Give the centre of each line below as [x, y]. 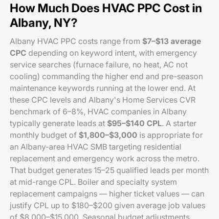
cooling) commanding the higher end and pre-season [106, 76]
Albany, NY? [44, 23]
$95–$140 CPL [134, 123]
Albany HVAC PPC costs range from [76, 41]
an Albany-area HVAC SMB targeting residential [96, 147]
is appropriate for [170, 135]
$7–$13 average [172, 41]
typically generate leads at [58, 123]
